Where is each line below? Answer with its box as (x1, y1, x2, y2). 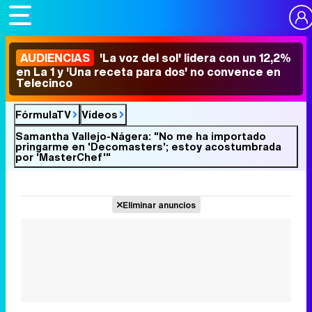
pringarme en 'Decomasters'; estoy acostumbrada (15, 139, 281, 154)
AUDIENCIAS (20, 49, 90, 66)
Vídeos (81, 107, 118, 122)
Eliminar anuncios (122, 198, 196, 211)
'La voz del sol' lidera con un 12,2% (97, 49, 291, 66)
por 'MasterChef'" (15, 149, 111, 164)
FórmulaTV (15, 107, 71, 122)
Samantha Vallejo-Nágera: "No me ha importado (15, 128, 266, 143)
